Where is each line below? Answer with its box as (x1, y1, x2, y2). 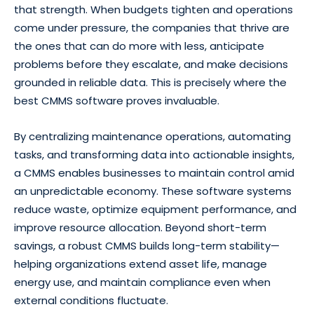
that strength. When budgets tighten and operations (14, 1, 293, 17)
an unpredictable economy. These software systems (14, 183, 292, 198)
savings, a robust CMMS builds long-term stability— (14, 238, 280, 253)
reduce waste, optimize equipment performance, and (14, 201, 296, 217)
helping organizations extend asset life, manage (14, 256, 267, 271)
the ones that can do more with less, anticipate (14, 38, 264, 53)
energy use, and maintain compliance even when (14, 274, 271, 289)
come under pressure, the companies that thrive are (14, 20, 289, 35)
